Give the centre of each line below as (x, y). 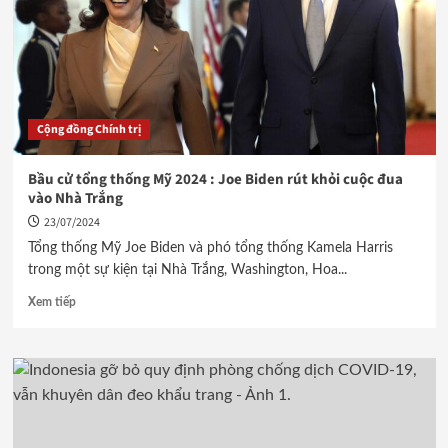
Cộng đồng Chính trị (88, 129)
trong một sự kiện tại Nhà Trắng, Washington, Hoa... (187, 270)
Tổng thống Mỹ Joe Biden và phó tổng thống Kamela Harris (210, 248)
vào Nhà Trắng (75, 198)
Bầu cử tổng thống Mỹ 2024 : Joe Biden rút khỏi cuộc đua (215, 179)
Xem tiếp (51, 302)
